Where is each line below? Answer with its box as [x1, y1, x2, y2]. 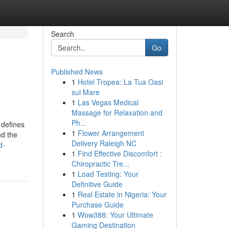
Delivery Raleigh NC [71, 138, 136, 148]
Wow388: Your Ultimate [77, 210, 153, 220]
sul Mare [71, 87, 100, 97]
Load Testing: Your [77, 169, 139, 179]
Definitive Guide [71, 179, 123, 189]
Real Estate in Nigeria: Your [77, 189, 167, 199]
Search [51, 29, 74, 39]
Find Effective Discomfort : [77, 148, 162, 158]
